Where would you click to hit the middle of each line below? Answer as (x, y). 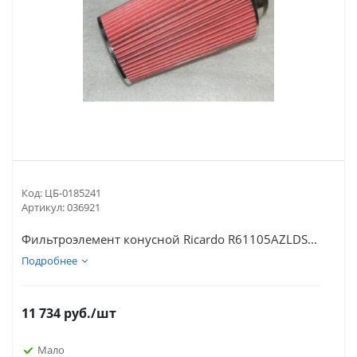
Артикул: (43, 207)
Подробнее (49, 261)
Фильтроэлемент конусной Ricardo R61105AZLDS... (169, 239)
